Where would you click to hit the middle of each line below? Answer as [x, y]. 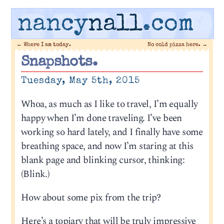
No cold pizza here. [174, 44]
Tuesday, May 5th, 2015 [80, 81]
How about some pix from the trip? [91, 198]
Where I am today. [47, 44]
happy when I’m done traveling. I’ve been [101, 118]
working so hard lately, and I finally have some [112, 132]
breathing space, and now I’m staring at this [107, 146]
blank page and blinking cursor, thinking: [103, 160]
